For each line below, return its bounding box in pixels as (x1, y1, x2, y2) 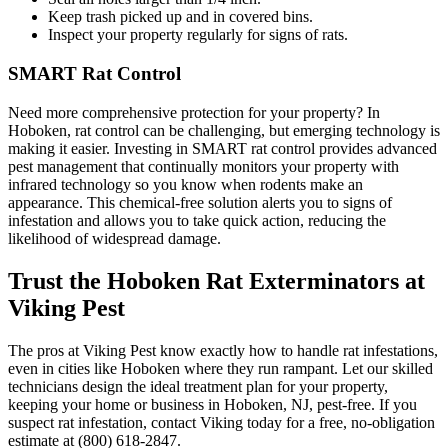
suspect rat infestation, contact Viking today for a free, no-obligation (8, 413, 435, 431)
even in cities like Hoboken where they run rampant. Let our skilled (8, 359, 433, 377)
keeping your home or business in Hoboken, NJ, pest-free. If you (8, 395, 417, 413)
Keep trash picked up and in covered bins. (48, 8, 313, 26)
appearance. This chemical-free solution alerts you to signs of (8, 193, 392, 211)
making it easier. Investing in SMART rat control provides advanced (8, 139, 437, 157)
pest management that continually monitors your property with (8, 157, 399, 175)
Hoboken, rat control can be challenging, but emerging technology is (8, 121, 440, 139)
